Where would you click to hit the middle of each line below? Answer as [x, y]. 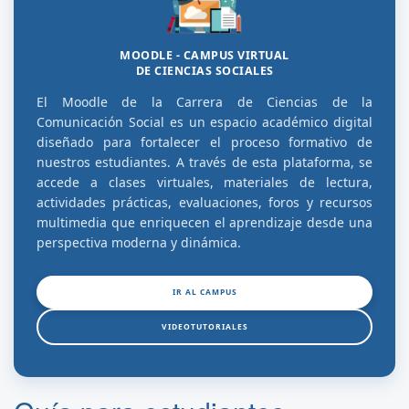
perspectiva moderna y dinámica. [139, 243]
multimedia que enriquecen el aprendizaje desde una [204, 223]
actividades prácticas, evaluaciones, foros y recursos [204, 203]
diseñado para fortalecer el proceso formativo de [204, 142]
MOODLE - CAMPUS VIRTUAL [204, 56]
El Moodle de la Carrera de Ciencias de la [204, 102]
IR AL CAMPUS [204, 292]
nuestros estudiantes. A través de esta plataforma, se [204, 163]
